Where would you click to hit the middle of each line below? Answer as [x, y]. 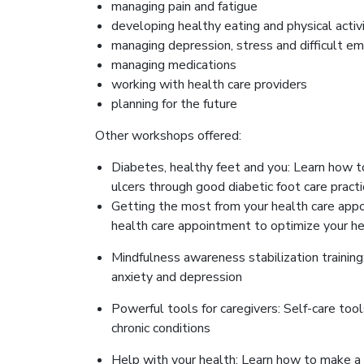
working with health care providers [209, 84]
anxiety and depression [177, 277]
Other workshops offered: [168, 135]
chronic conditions [161, 328]
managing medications [174, 65]
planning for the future [174, 104]
